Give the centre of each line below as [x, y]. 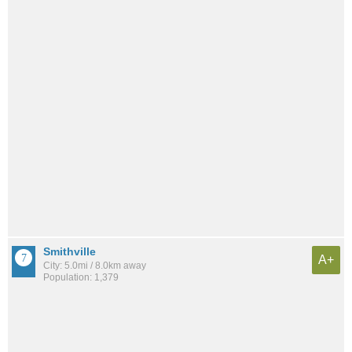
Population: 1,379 [81, 278]
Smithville [70, 252]
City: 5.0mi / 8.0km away [95, 266]
